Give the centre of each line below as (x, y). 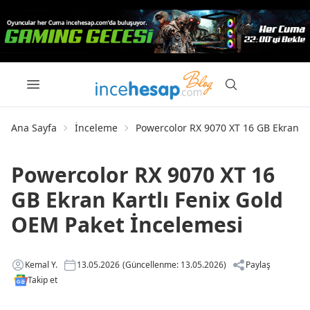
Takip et (43, 280)
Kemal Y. (41, 265)
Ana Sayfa (34, 128)
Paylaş (258, 265)
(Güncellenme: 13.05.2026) (174, 265)
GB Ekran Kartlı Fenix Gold (147, 200)
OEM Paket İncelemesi (127, 225)
